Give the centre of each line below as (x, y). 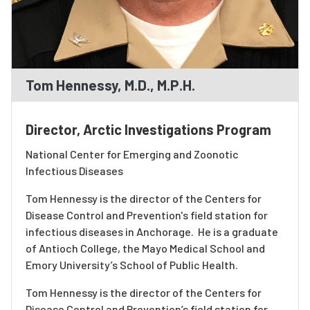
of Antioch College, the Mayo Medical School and (145, 248)
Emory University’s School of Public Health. (132, 265)
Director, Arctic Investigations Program (148, 129)
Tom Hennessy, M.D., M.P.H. (110, 85)
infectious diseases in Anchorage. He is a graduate (152, 231)
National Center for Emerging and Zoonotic (132, 154)
